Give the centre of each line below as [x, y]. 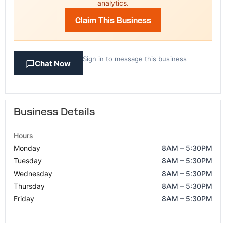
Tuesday [28, 160]
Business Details [54, 112]
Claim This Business [113, 21]
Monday [27, 148]
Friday [24, 198]
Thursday [29, 186]
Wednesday [33, 173]
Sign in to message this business [135, 58]
